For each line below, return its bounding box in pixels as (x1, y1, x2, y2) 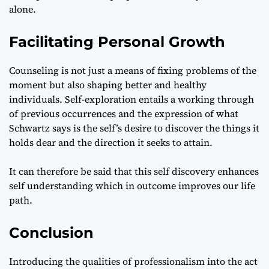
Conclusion (9, 223, 94, 241)
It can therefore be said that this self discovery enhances (9, 164, 259, 178)
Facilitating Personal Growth (9, 32, 225, 50)
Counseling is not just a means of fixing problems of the (9, 63, 256, 77)
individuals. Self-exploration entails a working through (9, 92, 254, 106)
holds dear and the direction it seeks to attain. (9, 135, 215, 149)
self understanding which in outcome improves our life (9, 178, 255, 192)
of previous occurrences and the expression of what (9, 106, 238, 120)
